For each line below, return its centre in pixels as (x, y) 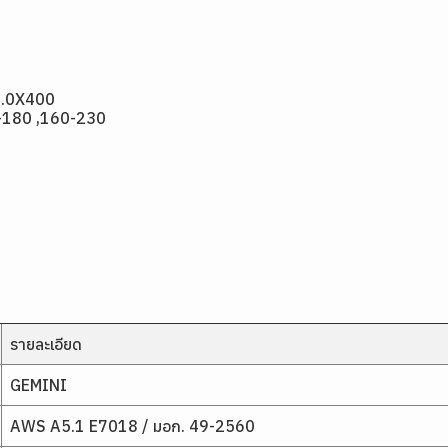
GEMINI (38, 385)
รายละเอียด (46, 344)
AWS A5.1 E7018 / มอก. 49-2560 (132, 426)
